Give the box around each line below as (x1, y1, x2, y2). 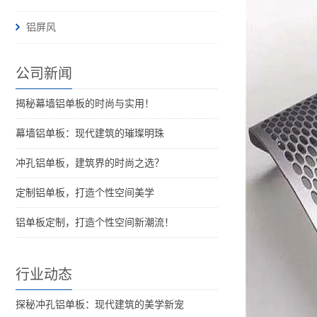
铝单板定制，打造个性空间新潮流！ (16, 217, 174, 229)
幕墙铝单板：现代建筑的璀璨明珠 (16, 128, 164, 139)
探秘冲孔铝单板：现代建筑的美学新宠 (16, 299, 184, 311)
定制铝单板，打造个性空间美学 (16, 188, 154, 199)
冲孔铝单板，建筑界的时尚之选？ (16, 158, 164, 169)
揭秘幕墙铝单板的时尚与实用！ (16, 98, 154, 110)
